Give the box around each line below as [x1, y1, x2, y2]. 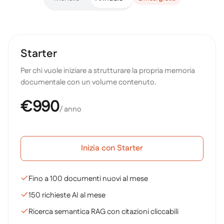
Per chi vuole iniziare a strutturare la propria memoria [20, 65, 195, 76]
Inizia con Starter [81, 142, 143, 154]
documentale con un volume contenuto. [20, 77, 156, 87]
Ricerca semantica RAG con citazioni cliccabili [28, 206, 178, 217]
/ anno [59, 104, 81, 114]
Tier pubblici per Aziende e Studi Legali [7, 34, 147, 45]
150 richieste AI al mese [28, 190, 105, 200]
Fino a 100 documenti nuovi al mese [28, 173, 148, 184]
